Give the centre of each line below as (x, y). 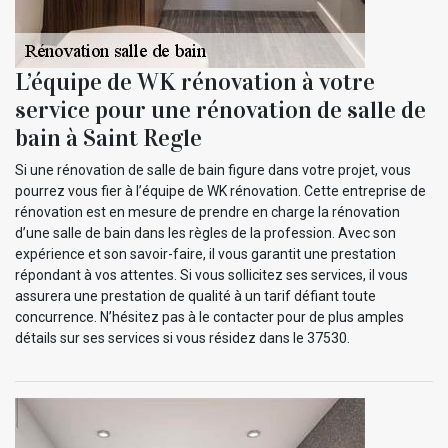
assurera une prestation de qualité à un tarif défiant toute (195, 295)
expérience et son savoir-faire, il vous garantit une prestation (205, 253)
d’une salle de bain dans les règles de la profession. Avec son (205, 232)
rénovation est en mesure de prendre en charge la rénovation (207, 211)
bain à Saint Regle (108, 137)
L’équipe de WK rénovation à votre (195, 81)
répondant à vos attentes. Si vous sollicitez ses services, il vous (211, 274)
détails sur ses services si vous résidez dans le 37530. (182, 337)
